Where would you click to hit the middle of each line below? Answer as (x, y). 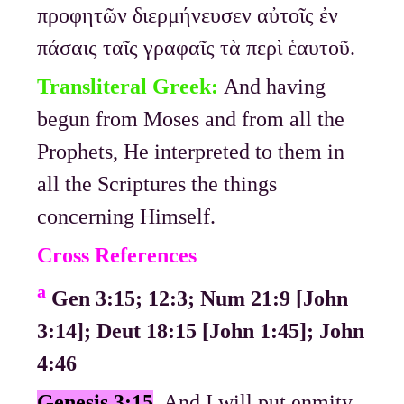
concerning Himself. (127, 217)
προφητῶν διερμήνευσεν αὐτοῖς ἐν (188, 16)
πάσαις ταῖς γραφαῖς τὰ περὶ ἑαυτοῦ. (197, 48)
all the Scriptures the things (157, 184)
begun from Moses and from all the (191, 119)
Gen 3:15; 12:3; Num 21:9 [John (200, 299)
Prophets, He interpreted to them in (191, 152)
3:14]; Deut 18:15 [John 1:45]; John (201, 331)
